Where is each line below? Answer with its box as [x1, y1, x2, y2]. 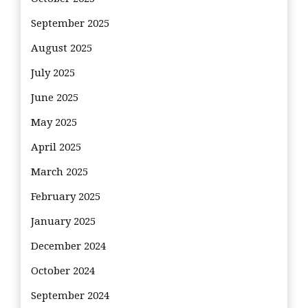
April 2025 [31, 141, 81, 154]
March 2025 [31, 166, 88, 179]
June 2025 [31, 91, 78, 104]
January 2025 [31, 215, 96, 228]
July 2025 [31, 67, 75, 80]
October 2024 [31, 265, 95, 278]
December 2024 [31, 240, 106, 253]
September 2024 [31, 289, 109, 302]
